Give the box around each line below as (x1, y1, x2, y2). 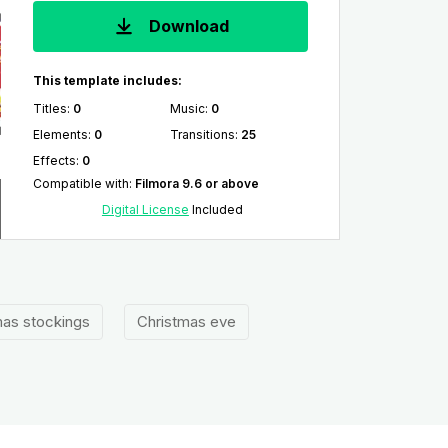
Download (145, 16, 230, 37)
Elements (32, 127, 88, 142)
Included (188, 202, 243, 217)
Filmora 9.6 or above (134, 176, 259, 191)
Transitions (170, 127, 236, 142)
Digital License (101, 202, 189, 217)
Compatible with (32, 176, 129, 191)
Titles (32, 101, 67, 116)
